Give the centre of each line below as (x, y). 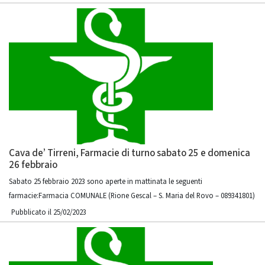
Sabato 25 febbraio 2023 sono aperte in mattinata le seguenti (106, 182)
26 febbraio (33, 165)
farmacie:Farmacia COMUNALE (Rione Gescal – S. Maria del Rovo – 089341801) (132, 196)
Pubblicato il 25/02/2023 (49, 212)
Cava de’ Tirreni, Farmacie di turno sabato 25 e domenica (130, 153)
